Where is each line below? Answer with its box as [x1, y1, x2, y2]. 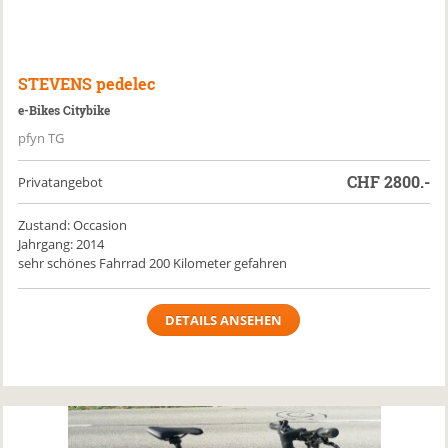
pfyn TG [18, 129, 65, 147]
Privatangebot [18, 173, 104, 191]
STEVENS [18, 73, 93, 94]
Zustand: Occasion [18, 216, 128, 234]
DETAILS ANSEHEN [165, 311, 283, 329]
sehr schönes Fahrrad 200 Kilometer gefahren [18, 254, 288, 272]
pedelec [96, 73, 156, 94]
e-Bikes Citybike [18, 102, 111, 118]
